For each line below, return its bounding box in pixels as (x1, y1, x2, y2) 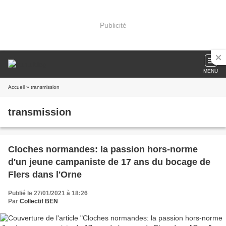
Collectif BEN (20, 198, 58, 205)
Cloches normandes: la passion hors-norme (8, 144, 198, 154)
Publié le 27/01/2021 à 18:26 (8, 190, 88, 197)
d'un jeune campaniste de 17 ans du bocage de (8, 157, 210, 167)
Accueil (8, 84, 25, 90)
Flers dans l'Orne (8, 169, 82, 180)
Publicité (99, 21, 127, 29)
